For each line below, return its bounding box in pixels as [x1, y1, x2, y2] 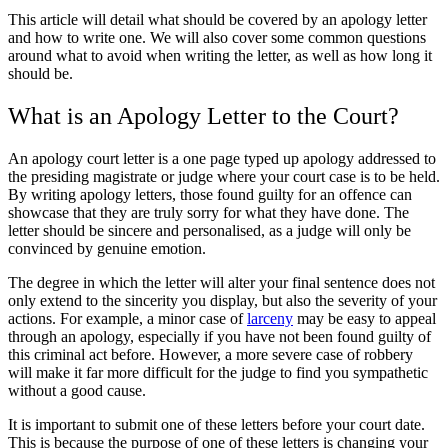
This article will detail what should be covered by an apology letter [8, 11, 427, 29]
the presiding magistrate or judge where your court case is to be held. [8, 168, 440, 186]
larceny [247, 310, 293, 328]
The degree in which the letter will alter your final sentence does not [8, 274, 435, 292]
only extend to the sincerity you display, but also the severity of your [8, 292, 437, 310]
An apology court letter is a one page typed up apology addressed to [8, 150, 436, 168]
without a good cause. [8, 382, 146, 400]
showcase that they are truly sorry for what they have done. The [8, 204, 409, 222]
